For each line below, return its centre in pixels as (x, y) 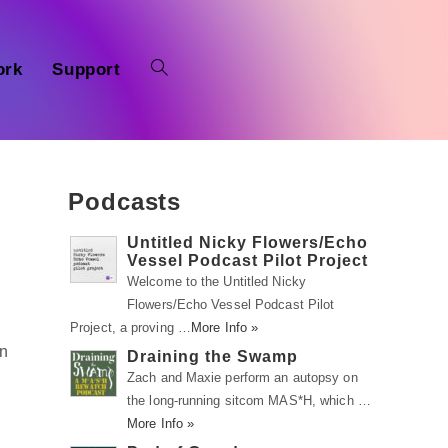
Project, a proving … (130, 327)
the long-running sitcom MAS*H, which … (249, 400)
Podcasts (125, 201)
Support (86, 69)
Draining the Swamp (212, 356)
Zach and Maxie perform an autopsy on (242, 377)
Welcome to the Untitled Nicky (216, 281)
